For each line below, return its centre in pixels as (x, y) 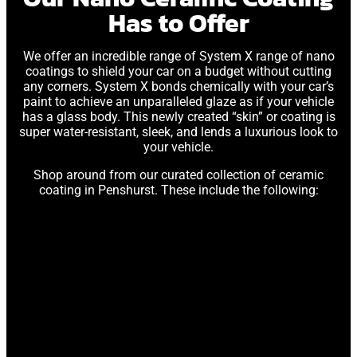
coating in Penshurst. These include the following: (178, 190)
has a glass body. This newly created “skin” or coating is (178, 117)
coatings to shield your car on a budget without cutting (178, 71)
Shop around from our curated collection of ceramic (178, 175)
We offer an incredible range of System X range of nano (178, 56)
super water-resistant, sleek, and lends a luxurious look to (178, 132)
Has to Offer (178, 23)
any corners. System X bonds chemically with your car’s (178, 86)
